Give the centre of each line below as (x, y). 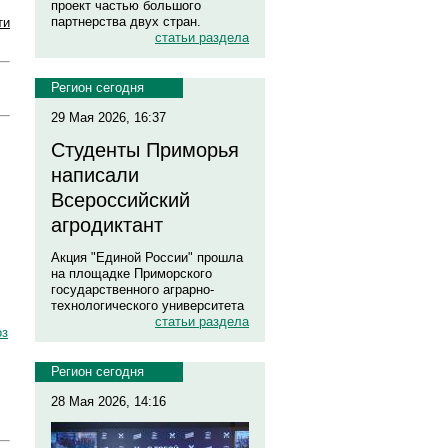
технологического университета (147, 305)
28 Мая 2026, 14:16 (108, 401)
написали (95, 175)
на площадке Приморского (131, 273)
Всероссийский (120, 200)
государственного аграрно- (132, 289)
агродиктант (107, 225)
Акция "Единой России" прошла (147, 257)
